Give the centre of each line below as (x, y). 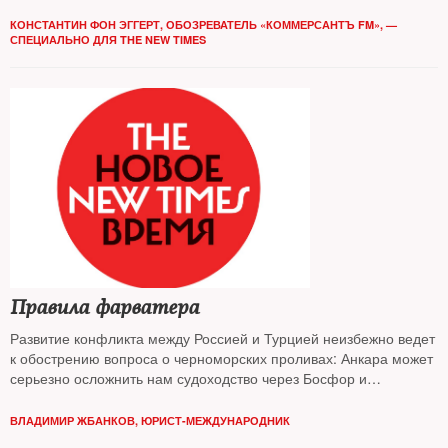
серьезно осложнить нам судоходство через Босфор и (188, 378)
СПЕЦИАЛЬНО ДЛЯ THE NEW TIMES (108, 39)
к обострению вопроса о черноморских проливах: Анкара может (221, 358)
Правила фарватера (104, 307)
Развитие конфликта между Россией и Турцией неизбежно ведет (222, 338)
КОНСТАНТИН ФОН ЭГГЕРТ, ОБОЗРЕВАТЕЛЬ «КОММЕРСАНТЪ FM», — (203, 24)
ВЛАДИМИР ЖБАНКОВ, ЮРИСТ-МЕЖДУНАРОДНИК (150, 420)
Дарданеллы (51, 398)
